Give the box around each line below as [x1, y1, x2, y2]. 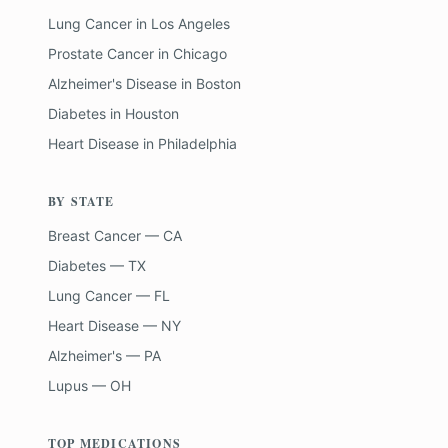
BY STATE [48, 193, 115, 210]
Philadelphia [158, 135, 237, 152]
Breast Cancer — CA [48, 227, 182, 244]
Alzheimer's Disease [48, 75, 177, 92]
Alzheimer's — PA [48, 347, 161, 364]
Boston [196, 75, 241, 92]
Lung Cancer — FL [48, 287, 170, 304]
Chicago [173, 45, 227, 62]
